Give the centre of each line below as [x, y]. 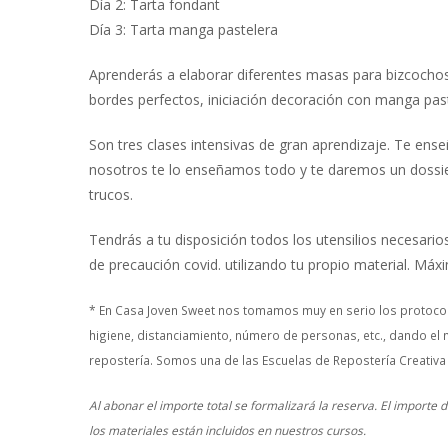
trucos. [111, 195]
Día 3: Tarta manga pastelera [183, 30]
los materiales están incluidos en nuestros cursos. [227, 430]
